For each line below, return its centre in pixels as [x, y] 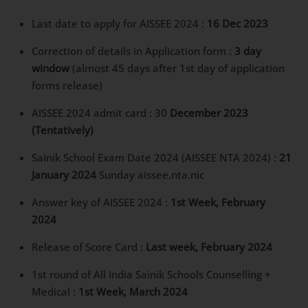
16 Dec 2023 [238, 23]
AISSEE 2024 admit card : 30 [101, 112]
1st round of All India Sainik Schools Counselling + [152, 274]
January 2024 [64, 174]
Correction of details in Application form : [133, 51]
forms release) [67, 85]
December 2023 [209, 112]
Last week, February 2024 [209, 246]
